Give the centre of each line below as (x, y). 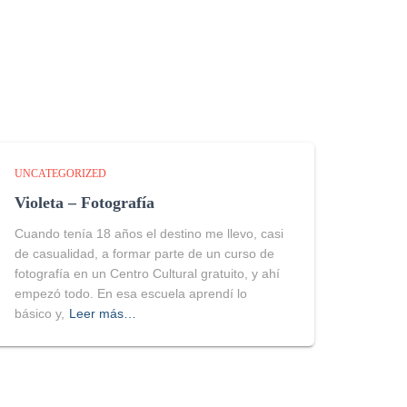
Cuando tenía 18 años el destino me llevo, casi (149, 233)
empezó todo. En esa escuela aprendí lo (131, 293)
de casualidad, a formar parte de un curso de (144, 253)
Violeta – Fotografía (84, 203)
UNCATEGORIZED (60, 174)
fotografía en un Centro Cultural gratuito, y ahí (147, 273)
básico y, (40, 313)
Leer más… (103, 313)
